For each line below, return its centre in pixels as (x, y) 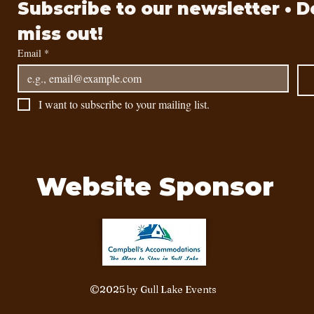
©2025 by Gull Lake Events (153, 289)
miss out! (60, 34)
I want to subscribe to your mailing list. (124, 104)
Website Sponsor (155, 186)
